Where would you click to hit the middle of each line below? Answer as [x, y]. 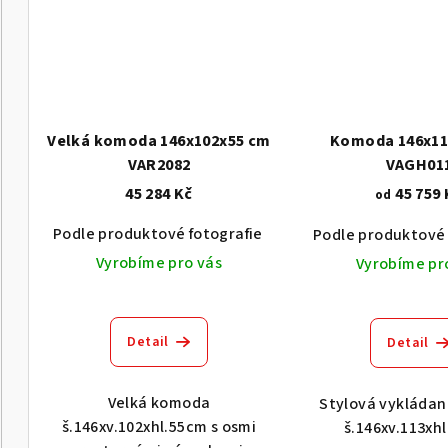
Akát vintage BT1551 [355, 234]
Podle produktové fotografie [158, 234]
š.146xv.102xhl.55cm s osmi [159, 427]
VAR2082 [159, 165]
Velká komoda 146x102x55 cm [159, 141]
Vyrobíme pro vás [159, 263]
